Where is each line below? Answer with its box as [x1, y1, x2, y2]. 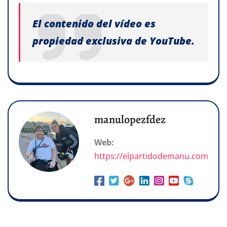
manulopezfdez [94, 112, 166, 128]
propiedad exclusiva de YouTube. [32, 33, 195, 48]
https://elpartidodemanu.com [94, 150, 208, 162]
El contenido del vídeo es [32, 16, 156, 30]
